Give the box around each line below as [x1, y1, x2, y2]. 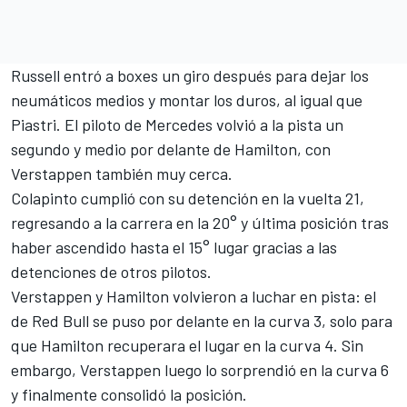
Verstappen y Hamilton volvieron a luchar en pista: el [11, 285, 376, 306]
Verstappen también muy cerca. [11, 163, 233, 184]
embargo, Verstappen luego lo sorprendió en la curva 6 [11, 359, 389, 380]
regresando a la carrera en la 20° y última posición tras [11, 212, 389, 233]
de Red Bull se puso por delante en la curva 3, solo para [11, 310, 392, 331]
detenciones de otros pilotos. [11, 261, 212, 282]
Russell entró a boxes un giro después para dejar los [11, 65, 369, 85]
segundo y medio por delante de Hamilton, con [11, 138, 331, 159]
